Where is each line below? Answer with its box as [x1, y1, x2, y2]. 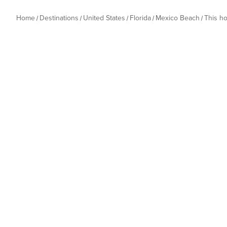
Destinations [40, 14, 79, 22]
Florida [130, 14, 151, 22]
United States [83, 14, 125, 22]
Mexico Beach [156, 14, 200, 22]
